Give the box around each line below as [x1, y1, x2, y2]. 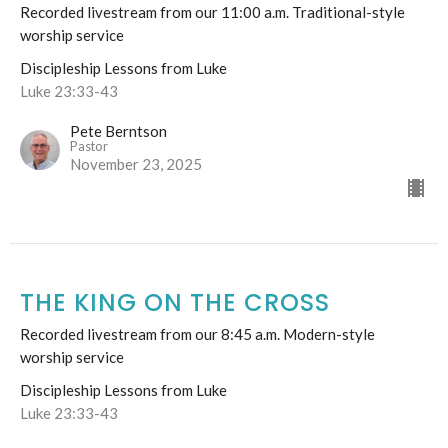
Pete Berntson [70, 122, 167, 141]
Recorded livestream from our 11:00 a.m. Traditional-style [20, 3, 405, 22]
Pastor [70, 138, 108, 155]
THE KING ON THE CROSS [20, 286, 330, 320]
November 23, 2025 [70, 155, 202, 174]
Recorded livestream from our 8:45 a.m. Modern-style [20, 325, 375, 344]
